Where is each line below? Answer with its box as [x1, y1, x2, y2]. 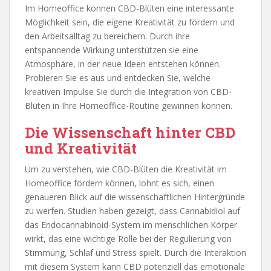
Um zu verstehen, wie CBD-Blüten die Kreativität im [25, 163, 227, 175]
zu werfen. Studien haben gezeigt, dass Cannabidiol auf [25, 204, 240, 217]
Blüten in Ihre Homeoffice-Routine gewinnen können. [25, 99, 232, 111]
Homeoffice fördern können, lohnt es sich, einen [25, 177, 214, 189]
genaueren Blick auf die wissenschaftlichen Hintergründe [25, 191, 245, 203]
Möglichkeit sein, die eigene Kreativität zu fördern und [25, 16, 235, 28]
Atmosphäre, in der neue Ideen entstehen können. [25, 57, 221, 70]
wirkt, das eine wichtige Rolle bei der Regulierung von [25, 232, 232, 244]
